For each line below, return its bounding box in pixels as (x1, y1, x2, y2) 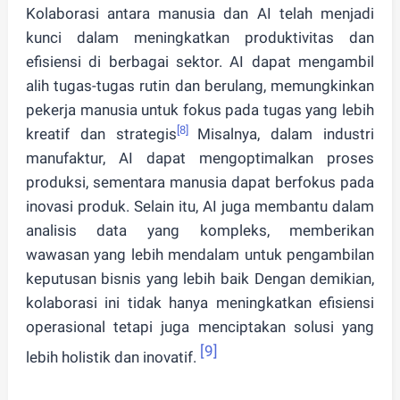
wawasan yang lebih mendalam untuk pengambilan (25, 246, 375, 263)
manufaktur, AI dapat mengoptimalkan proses (25, 149, 375, 167)
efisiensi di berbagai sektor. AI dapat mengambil (25, 53, 375, 71)
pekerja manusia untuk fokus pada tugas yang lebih (25, 101, 375, 119)
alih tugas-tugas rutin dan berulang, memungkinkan (25, 77, 375, 95)
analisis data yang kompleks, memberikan (25, 221, 375, 239)
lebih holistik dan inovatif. (25, 347, 200, 366)
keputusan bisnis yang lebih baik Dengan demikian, (25, 270, 375, 287)
